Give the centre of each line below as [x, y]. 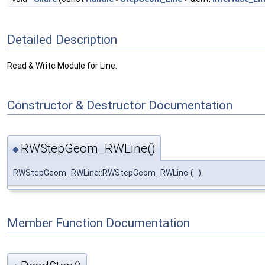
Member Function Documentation [98, 223]
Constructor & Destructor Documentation [120, 106]
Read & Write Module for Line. [62, 66]
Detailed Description [62, 40]
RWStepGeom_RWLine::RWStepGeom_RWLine [101, 173]
